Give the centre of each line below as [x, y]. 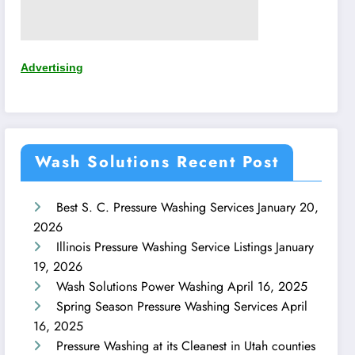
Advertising [52, 68]
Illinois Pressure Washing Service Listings [164, 247]
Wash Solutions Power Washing [140, 287]
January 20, [288, 208]
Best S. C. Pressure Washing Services [155, 208]
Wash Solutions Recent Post [157, 162]
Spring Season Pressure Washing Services [167, 307]
